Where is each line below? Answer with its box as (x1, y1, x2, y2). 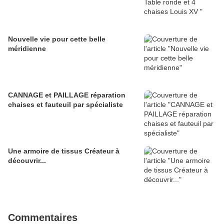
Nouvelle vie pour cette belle (8, 35, 105, 43)
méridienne (8, 44, 46, 53)
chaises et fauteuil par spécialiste (8, 100, 123, 109)
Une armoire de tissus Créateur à (8, 147, 119, 155)
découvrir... (8, 156, 46, 165)
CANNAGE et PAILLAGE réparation (8, 91, 125, 99)
